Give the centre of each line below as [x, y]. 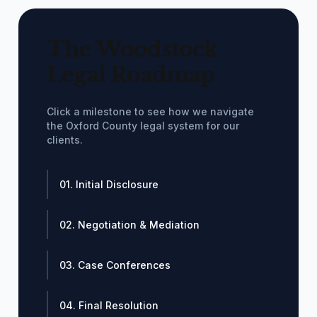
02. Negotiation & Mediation [129, 225]
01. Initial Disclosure [109, 184]
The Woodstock [132, 49]
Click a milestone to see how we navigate [150, 111]
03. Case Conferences [115, 265]
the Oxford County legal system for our [143, 126]
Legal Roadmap [131, 75]
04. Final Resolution [109, 305]
